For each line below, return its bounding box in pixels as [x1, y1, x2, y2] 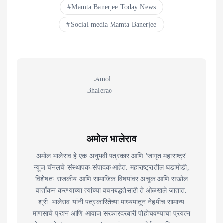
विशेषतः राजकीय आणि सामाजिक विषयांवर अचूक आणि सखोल [35, 175, 188, 183]
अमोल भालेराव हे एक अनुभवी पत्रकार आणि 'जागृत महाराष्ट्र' [36, 152, 187, 160]
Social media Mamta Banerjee [70, 21, 157, 29]
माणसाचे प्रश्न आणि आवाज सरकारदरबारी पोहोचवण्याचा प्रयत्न [32, 209, 191, 218]
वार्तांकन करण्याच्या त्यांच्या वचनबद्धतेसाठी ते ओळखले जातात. [36, 186, 187, 195]
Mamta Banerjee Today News [71, 3, 156, 11]
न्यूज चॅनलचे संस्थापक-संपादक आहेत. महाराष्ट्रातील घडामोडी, [34, 163, 189, 172]
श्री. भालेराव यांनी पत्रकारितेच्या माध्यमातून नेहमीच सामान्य [38, 198, 185, 206]
